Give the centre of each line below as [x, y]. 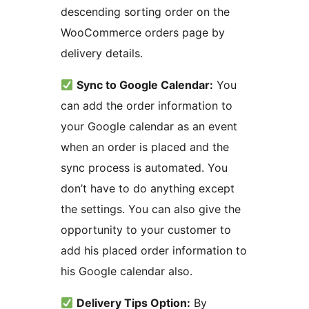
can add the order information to [147, 106]
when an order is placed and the [145, 147]
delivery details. [102, 53]
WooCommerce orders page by [143, 33]
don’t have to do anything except [148, 189]
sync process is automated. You [144, 168]
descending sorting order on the [145, 12]
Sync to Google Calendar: [145, 85]
